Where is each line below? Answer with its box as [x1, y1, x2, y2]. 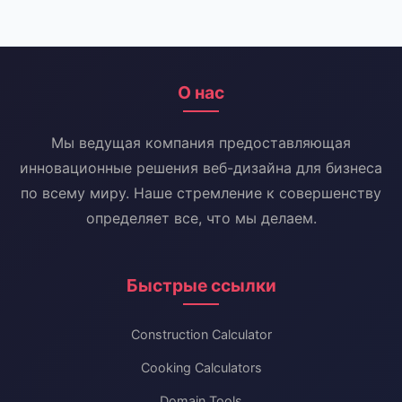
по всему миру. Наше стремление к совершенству [21, 184, 381, 202]
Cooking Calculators [140, 360, 262, 375]
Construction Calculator [130, 327, 272, 342]
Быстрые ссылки [126, 275, 276, 296]
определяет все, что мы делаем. [85, 209, 317, 227]
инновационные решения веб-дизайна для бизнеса [20, 159, 382, 177]
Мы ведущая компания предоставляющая [51, 134, 351, 152]
